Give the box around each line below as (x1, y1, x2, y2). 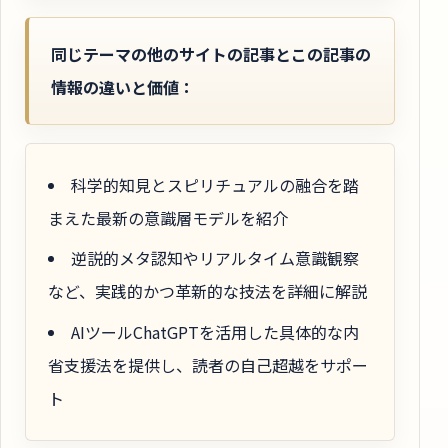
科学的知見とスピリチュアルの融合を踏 (71, 173, 359, 198)
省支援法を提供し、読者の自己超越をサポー (48, 352, 368, 377)
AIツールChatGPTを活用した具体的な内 (71, 319, 359, 344)
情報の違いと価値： (51, 74, 195, 99)
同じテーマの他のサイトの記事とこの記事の (51, 41, 371, 66)
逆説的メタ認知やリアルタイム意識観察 (71, 246, 359, 271)
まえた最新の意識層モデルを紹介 (48, 206, 288, 231)
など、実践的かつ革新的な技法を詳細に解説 (48, 279, 367, 304)
